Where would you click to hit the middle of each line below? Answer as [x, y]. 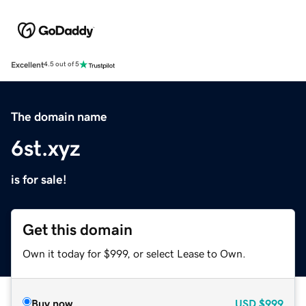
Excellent [27, 65]
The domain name [59, 116]
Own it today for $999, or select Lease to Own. [134, 253]
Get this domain [78, 229]
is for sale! [39, 179]
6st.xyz [46, 148]
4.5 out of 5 [61, 65]
